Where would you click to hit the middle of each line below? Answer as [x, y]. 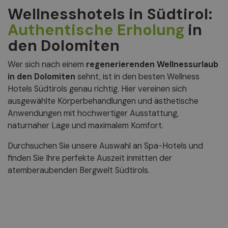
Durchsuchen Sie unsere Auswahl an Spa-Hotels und [105, 146]
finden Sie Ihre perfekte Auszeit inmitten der [90, 158]
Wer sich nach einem [47, 64]
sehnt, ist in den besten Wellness [137, 76]
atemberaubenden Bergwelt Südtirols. [79, 170]
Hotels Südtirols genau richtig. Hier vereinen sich [97, 89]
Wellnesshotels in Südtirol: [110, 14]
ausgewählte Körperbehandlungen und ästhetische [103, 101]
